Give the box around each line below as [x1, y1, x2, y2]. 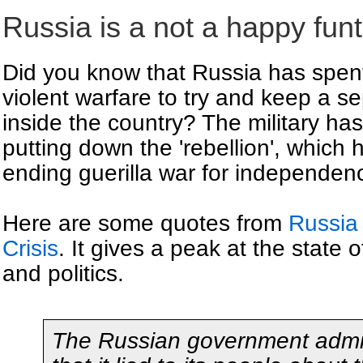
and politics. [2, 261, 124, 287]
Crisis [2, 236, 58, 262]
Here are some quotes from [2, 211, 288, 237]
